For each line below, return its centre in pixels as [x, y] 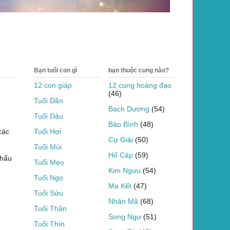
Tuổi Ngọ [49, 177]
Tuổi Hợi [47, 131]
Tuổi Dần [49, 100]
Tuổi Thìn [49, 224]
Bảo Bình [123, 124]
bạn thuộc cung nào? [139, 70]
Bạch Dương [129, 109]
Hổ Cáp [121, 155]
